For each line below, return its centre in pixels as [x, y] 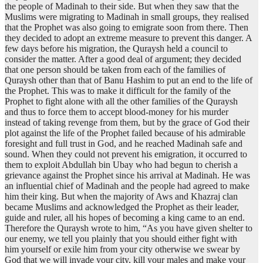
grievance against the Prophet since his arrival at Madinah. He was [127, 176]
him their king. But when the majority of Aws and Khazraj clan [121, 197]
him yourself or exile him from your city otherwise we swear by [122, 249]
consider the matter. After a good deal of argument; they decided [123, 59]
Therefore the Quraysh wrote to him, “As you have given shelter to [129, 228]
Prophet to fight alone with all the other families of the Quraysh [121, 102]
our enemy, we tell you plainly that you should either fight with [121, 239]
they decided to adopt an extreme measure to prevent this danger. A [128, 38]
